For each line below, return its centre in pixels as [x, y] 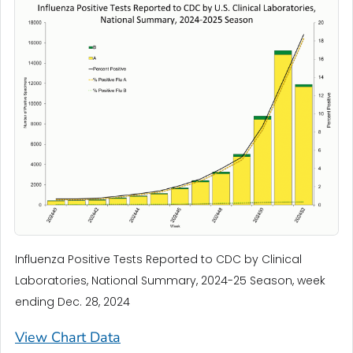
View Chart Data [68, 338]
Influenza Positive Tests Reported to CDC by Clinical [158, 260]
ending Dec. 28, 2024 [72, 302]
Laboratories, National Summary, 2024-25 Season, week [170, 281]
